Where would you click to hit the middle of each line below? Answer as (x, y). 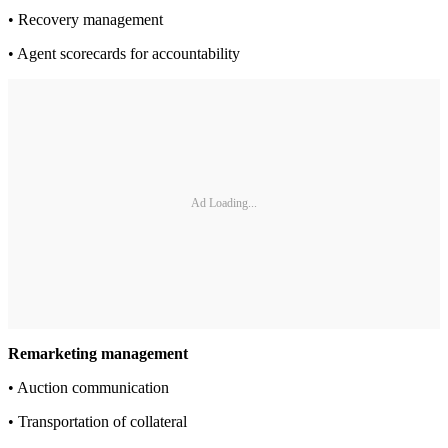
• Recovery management (85, 19)
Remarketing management (98, 353)
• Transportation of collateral (97, 421)
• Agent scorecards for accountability (124, 53)
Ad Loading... (224, 203)
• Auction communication (88, 387)
